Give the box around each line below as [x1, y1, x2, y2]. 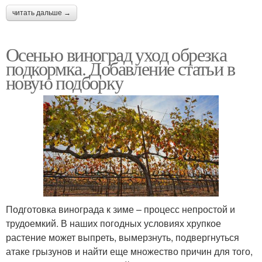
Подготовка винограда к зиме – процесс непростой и [6, 202, 235, 216]
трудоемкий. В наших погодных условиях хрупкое [6, 216, 221, 230]
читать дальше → [12, 8, 71, 17]
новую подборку [6, 69, 123, 95]
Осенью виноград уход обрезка [6, 41, 227, 67]
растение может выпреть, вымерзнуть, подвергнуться [6, 230, 239, 244]
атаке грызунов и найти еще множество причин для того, [6, 244, 253, 258]
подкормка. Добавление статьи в [6, 55, 235, 81]
